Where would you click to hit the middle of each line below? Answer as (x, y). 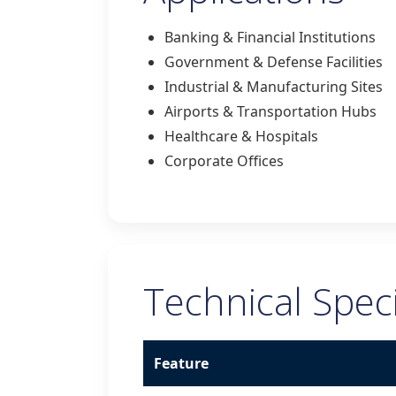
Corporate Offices (224, 161)
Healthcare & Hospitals (241, 136)
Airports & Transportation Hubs (270, 111)
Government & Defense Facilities (274, 62)
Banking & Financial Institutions (270, 37)
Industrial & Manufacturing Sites (274, 87)
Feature (181, 363)
